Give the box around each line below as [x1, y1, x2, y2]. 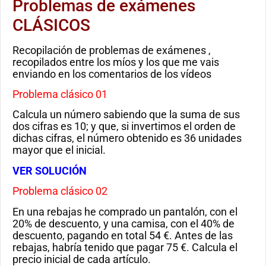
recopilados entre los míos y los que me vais [12, 55, 219, 68]
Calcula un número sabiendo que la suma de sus [12, 108, 240, 121]
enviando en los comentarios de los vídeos [12, 67, 211, 80]
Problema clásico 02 [12, 185, 107, 198]
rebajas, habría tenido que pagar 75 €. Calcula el [12, 240, 237, 254]
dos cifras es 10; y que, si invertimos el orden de [12, 120, 236, 133]
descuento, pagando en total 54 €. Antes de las [12, 229, 233, 242]
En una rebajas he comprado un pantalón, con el [12, 205, 237, 218]
